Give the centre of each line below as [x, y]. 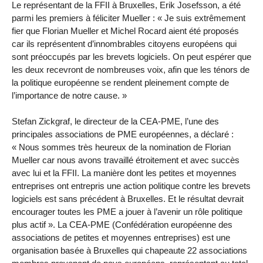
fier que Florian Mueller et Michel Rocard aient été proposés [125, 31]
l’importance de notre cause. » [69, 95]
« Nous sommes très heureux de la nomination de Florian [121, 147]
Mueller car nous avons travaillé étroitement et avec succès [126, 160]
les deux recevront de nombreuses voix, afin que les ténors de [131, 69]
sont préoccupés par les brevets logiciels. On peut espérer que [131, 56]
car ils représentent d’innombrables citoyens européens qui [124, 43]
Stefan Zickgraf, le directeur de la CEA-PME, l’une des [115, 122]
